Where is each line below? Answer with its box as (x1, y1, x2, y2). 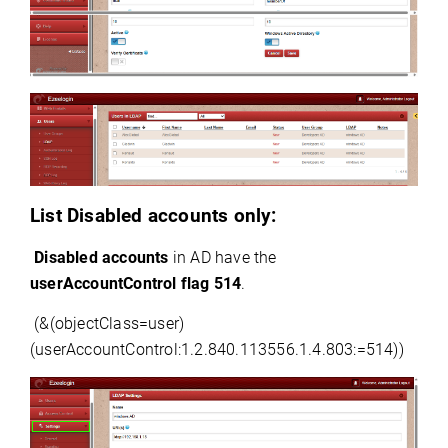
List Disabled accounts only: (30, 204, 277, 227)
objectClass (54, 313, 140, 333)
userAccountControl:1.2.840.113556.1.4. (35, 339, 326, 359)
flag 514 (176, 273, 242, 293)
